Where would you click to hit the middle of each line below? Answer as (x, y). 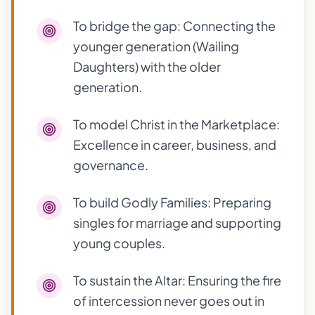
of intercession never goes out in (169, 301)
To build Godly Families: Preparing (172, 202)
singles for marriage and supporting (177, 223)
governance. (111, 165)
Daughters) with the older (147, 66)
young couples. (119, 243)
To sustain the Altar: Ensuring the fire (177, 280)
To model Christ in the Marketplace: (176, 124)
